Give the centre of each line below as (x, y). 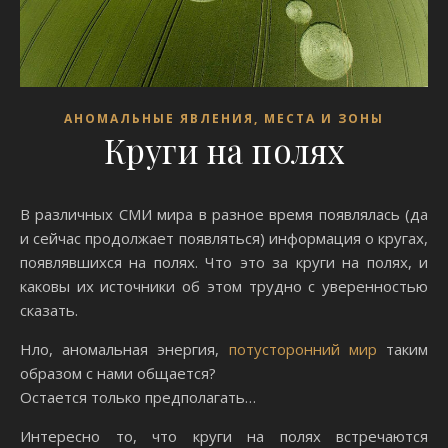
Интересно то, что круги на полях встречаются (224, 435)
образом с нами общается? (118, 372)
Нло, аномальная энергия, (124, 348)
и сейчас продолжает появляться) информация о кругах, (224, 237)
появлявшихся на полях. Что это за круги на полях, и (224, 261)
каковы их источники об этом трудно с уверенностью (224, 285)
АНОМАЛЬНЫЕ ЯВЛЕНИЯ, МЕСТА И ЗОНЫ (224, 118)
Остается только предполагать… (138, 396)
